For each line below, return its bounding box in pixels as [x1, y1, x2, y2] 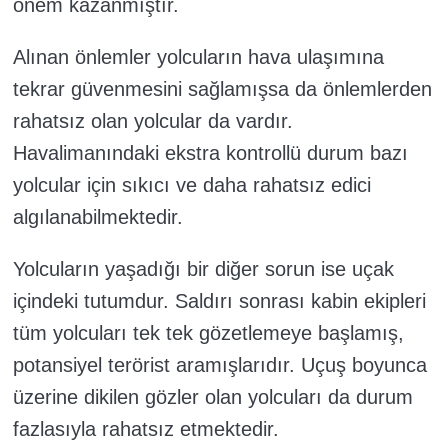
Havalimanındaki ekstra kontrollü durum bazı [13, 142, 408, 165]
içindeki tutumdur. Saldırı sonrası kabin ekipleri [13, 290, 426, 313]
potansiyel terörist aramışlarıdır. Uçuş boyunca [13, 354, 427, 377]
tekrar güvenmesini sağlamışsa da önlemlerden [13, 78, 432, 101]
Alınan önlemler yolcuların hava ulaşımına [13, 46, 384, 69]
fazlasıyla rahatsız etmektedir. [13, 418, 279, 441]
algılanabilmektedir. [13, 206, 183, 229]
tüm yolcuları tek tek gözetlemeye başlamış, [13, 322, 404, 345]
